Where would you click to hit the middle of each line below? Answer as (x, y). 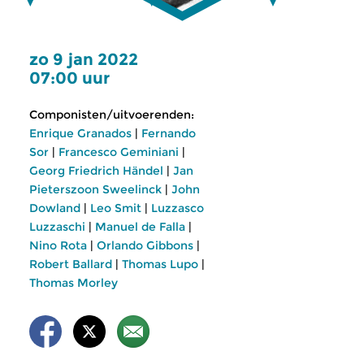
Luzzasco (178, 208)
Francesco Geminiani (119, 152)
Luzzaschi (57, 227)
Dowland (55, 208)
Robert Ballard (71, 264)
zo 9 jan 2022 (84, 59)
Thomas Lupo (160, 264)
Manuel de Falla (140, 227)
